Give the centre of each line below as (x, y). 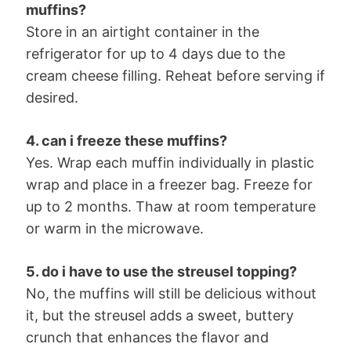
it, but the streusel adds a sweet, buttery (160, 315)
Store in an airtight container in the (143, 31)
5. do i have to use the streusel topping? (161, 271)
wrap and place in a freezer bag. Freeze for (169, 184)
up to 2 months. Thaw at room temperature (171, 206)
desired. (52, 97)
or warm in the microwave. (115, 228)
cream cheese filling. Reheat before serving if (175, 75)
